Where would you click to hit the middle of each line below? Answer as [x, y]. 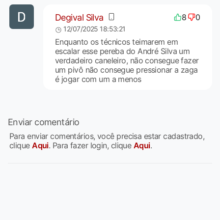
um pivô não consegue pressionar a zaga [126, 70]
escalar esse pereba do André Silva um [122, 51]
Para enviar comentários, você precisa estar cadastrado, [107, 136]
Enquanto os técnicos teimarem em [116, 42]
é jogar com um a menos [98, 79]
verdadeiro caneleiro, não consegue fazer [127, 61]
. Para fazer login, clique [91, 146]
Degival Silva [79, 17]
